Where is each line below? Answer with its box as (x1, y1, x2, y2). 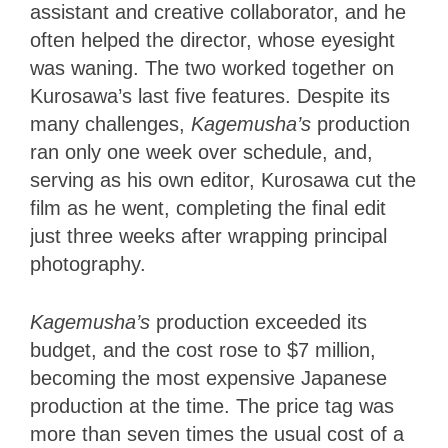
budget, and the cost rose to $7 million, (30, 338, 376, 361)
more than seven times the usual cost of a (30, 422, 404, 445)
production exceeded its (150, 310, 367, 333)
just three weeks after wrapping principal (30, 224, 387, 247)
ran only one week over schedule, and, (30, 140, 373, 163)
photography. (30, 252, 152, 275)
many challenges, (30, 112, 191, 135)
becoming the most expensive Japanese (30, 366, 387, 389)
